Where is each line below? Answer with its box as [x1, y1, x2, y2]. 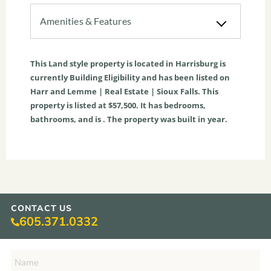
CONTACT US [11, 203, 72, 215]
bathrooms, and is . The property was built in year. [30, 114, 227, 125]
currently [30, 72, 70, 83]
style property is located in [68, 58, 175, 70]
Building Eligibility [70, 72, 140, 83]
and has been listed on [140, 72, 230, 83]
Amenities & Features [40, 15, 131, 27]
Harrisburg [175, 58, 218, 70]
